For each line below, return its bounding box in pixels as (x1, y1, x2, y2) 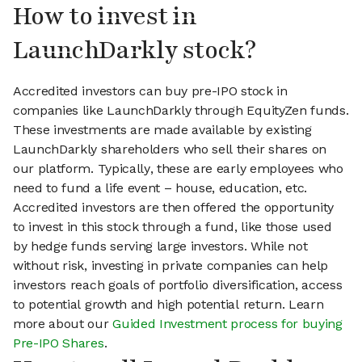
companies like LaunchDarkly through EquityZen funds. (13, 103, 349, 119)
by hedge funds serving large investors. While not (13, 238, 308, 255)
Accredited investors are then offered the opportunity (13, 200, 335, 216)
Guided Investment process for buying (112, 316, 343, 332)
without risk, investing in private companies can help (13, 258, 329, 274)
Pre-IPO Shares (13, 335, 104, 351)
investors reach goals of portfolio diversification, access (13, 277, 343, 293)
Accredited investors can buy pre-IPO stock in (13, 83, 288, 99)
